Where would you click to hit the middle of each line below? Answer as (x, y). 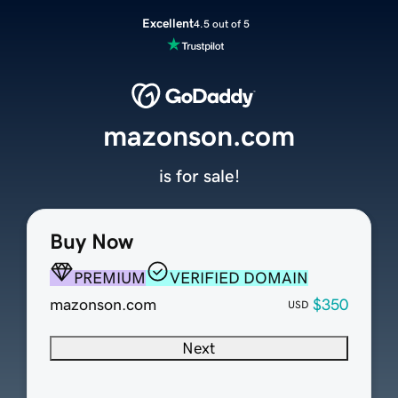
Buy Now (91, 242)
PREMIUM (109, 279)
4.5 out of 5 (221, 24)
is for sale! (199, 176)
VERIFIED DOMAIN (239, 279)
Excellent (167, 23)
